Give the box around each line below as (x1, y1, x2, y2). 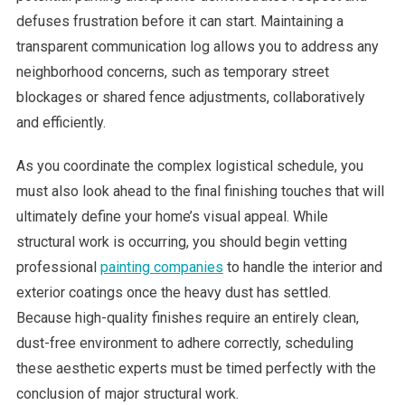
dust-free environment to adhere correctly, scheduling (15, 334, 353, 352)
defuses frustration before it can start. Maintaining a (15, 12, 344, 30)
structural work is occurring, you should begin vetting (15, 232, 347, 250)
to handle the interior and (222, 258, 382, 276)
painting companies (99, 258, 223, 276)
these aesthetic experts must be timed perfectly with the (15, 359, 376, 377)
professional (15, 258, 100, 276)
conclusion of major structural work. (15, 384, 239, 402)
